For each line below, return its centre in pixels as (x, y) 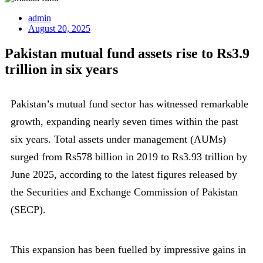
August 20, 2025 (59, 29)
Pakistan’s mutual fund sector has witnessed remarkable (129, 104)
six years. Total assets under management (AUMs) (118, 139)
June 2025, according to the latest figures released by (124, 174)
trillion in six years (61, 70)
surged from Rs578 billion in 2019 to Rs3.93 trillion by (129, 156)
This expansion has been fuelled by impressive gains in (128, 249)
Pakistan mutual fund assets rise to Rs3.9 (127, 54)
